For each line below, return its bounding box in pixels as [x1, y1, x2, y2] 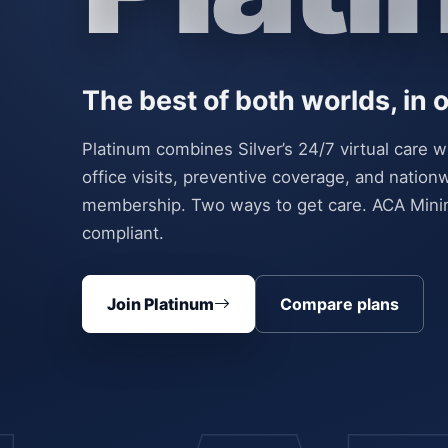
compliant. [82, 222, 164, 243]
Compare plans [280, 293, 399, 314]
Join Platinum [107, 293, 214, 314]
